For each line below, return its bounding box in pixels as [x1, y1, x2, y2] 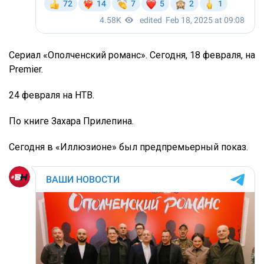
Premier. [9, 64, 43, 75]
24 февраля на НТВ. [9, 90, 94, 101]
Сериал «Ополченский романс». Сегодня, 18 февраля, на [9, 49, 255, 61]
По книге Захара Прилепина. [9, 115, 134, 127]
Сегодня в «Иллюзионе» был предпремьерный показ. [9, 141, 248, 153]
